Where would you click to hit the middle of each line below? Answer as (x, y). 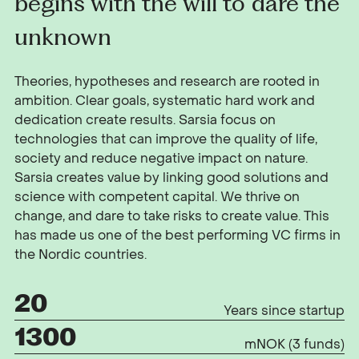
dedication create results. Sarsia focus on (145, 120)
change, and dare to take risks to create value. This (172, 216)
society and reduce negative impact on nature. (161, 159)
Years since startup (284, 311)
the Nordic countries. (81, 255)
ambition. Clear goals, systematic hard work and (165, 101)
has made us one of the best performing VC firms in (178, 236)
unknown (63, 36)
